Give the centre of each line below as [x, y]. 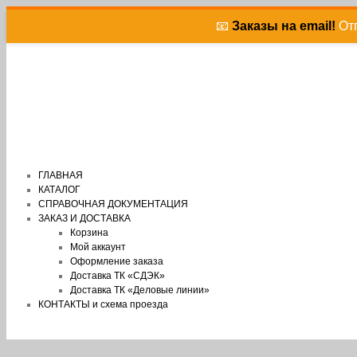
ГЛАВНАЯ [61, 175]
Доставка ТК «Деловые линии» [140, 290]
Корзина [89, 233]
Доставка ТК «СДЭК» [118, 276]
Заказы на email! [283, 26]
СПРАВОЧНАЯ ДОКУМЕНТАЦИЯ [113, 204]
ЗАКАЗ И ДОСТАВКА [84, 218]
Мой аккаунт [98, 247]
